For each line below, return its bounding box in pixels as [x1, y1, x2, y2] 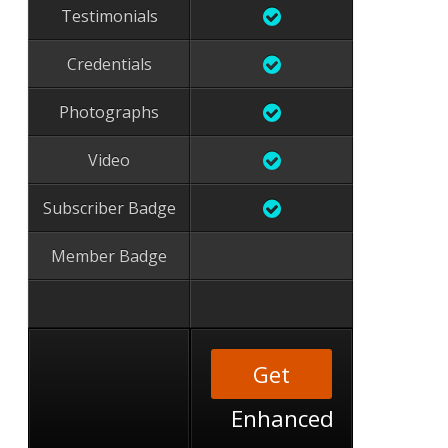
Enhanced [231, 403, 335, 434]
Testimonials [60, 5, 158, 27]
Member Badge [51, 245, 168, 267]
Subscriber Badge [42, 197, 176, 219]
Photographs [59, 101, 160, 123]
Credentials [66, 53, 152, 75]
